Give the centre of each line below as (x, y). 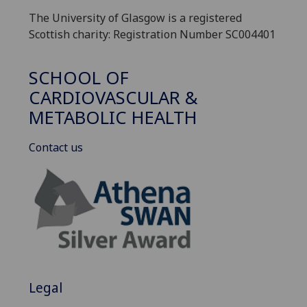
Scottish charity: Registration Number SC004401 (152, 35)
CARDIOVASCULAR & (113, 97)
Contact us (56, 148)
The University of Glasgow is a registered (135, 18)
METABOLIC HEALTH (113, 117)
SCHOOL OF (79, 77)
